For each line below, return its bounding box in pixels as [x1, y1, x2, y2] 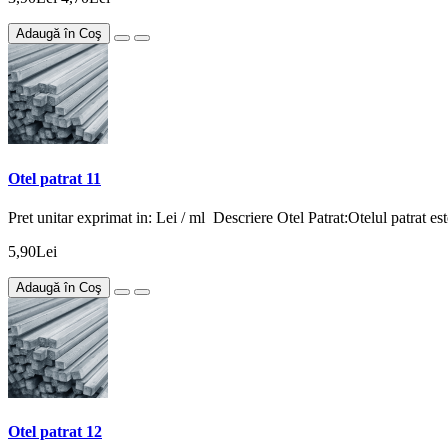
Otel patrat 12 [8, 423, 102, 441]
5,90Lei [8, 242, 57, 260]
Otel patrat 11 [8, 169, 101, 187]
